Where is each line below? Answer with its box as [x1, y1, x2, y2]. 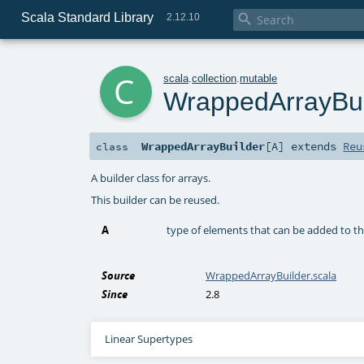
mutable [240, 71, 278, 84]
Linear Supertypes [104, 331, 193, 347]
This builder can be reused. [91, 192, 220, 207]
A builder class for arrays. [91, 170, 211, 185]
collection [192, 71, 237, 84]
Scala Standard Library [20, 10, 154, 24]
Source [102, 268, 136, 284]
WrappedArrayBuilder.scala [206, 268, 337, 284]
